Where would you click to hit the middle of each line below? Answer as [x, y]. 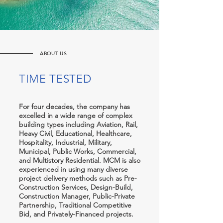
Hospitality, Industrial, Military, [65, 142]
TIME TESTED [55, 79]
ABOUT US [53, 54]
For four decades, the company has [74, 107]
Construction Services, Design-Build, [76, 187]
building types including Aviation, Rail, [78, 124]
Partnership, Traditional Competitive [75, 205]
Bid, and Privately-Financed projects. [76, 214]
